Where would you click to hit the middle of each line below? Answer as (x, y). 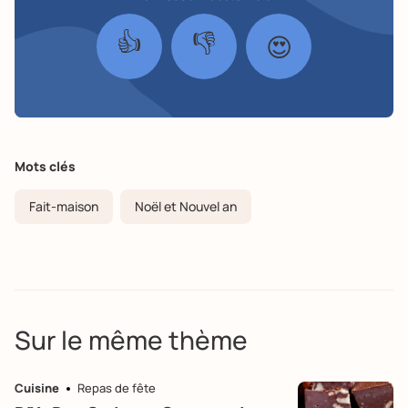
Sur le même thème (131, 339)
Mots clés (45, 166)
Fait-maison (64, 206)
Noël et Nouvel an (186, 206)
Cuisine (37, 388)
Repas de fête (117, 388)
